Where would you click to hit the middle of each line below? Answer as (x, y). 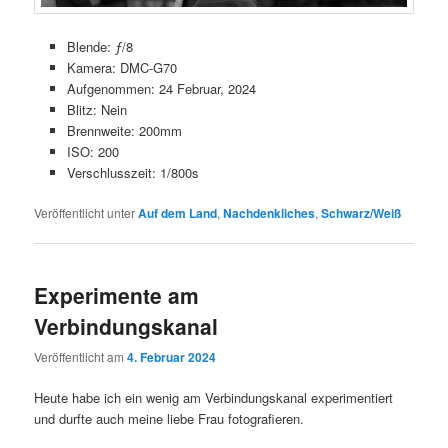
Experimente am (117, 294)
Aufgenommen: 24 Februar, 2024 (161, 88)
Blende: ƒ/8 (99, 46)
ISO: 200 (92, 151)
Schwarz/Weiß (361, 212)
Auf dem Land (178, 212)
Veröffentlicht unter (85, 212)
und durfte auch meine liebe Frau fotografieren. (169, 419)
